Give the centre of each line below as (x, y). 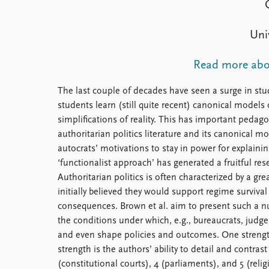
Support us (80, 83)
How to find (82, 25)
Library (71, 11)
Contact (74, 40)
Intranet (74, 54)
